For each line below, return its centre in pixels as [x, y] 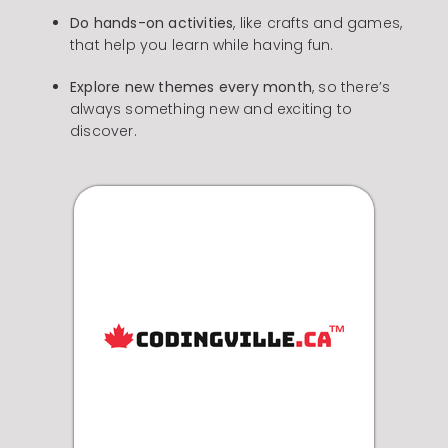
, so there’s [351, 86]
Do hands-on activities [151, 22]
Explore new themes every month [190, 86]
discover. [103, 130]
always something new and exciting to [211, 108]
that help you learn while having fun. [201, 44]
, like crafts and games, [318, 22]
